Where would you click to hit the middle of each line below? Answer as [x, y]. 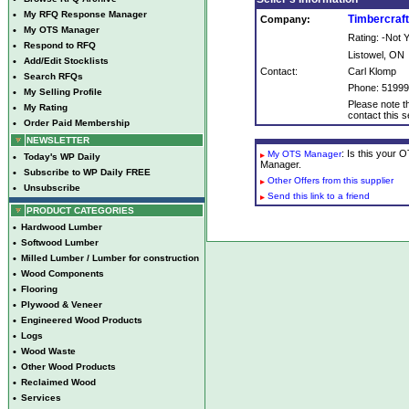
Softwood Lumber [60, 242]
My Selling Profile [63, 92]
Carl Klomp [372, 71]
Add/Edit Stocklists [66, 61]
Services [41, 398]
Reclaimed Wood [58, 382]
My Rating [46, 107]
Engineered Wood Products [82, 320]
